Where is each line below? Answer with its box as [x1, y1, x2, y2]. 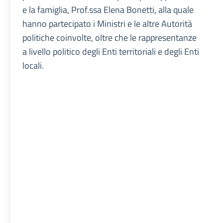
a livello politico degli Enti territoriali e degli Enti [22, 45, 200, 59]
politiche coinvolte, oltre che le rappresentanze [22, 31, 197, 45]
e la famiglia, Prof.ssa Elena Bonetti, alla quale [22, 3, 194, 17]
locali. [22, 59, 44, 73]
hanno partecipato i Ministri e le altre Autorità [22, 17, 193, 31]
